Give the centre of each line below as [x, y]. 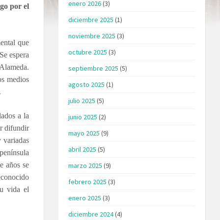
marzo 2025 [85, 165]
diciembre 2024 [91, 214]
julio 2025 [82, 100]
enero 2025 [85, 198]
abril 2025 [82, 149]
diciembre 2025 [91, 19]
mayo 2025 [84, 133]
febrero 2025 [88, 181]
